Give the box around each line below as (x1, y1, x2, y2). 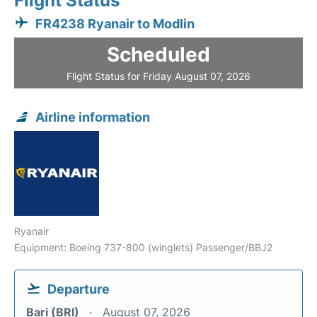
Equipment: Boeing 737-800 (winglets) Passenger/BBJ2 (14, 241, 272, 253)
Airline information (35, 110, 150, 125)
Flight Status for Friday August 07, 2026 (67, 70, 250, 82)
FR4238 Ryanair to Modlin (35, 16, 195, 31)
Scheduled (107, 42, 210, 67)
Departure (47, 282, 110, 296)
